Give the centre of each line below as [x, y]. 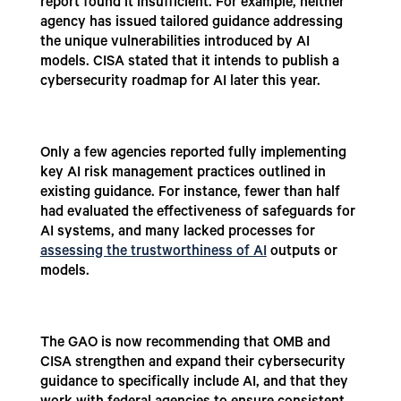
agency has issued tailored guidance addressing [191, 24]
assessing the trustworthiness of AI [153, 253]
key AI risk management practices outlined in [183, 174]
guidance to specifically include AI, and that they [194, 384]
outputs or [302, 253]
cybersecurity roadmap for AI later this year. [180, 83]
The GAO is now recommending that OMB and [185, 344]
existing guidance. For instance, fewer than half [190, 194]
